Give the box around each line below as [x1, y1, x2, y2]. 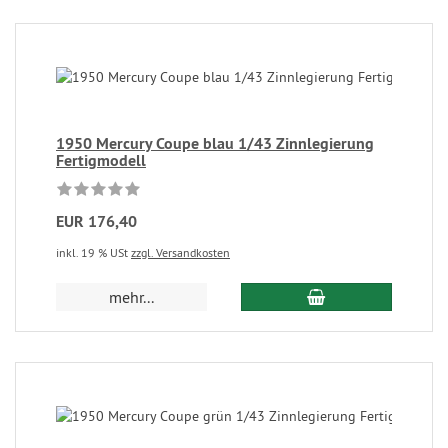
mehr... [109, 287, 155, 307]
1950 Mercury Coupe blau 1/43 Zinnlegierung [56, 133, 374, 154]
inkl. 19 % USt [56, 245, 131, 260]
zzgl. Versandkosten [131, 245, 230, 260]
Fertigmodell [56, 150, 146, 171]
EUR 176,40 [56, 211, 137, 232]
